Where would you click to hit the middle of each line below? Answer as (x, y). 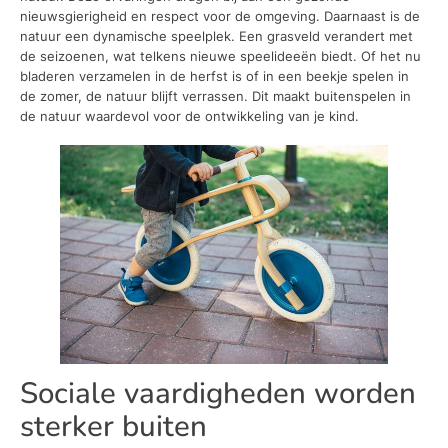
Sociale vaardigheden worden (218, 393)
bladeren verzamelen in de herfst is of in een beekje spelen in (214, 75)
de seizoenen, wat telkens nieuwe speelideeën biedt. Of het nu (220, 55)
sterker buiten (113, 426)
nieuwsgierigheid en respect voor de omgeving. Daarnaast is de (220, 15)
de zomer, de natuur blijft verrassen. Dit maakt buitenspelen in (215, 95)
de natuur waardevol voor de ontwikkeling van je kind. (189, 115)
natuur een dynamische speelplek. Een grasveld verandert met (216, 35)
